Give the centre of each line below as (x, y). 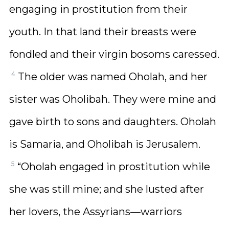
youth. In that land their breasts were (103, 32)
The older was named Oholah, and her (113, 77)
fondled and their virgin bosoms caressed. (114, 54)
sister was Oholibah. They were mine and (113, 99)
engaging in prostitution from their (98, 9)
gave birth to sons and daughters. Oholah (113, 122)
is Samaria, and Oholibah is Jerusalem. (105, 144)
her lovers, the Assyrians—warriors (96, 212)
